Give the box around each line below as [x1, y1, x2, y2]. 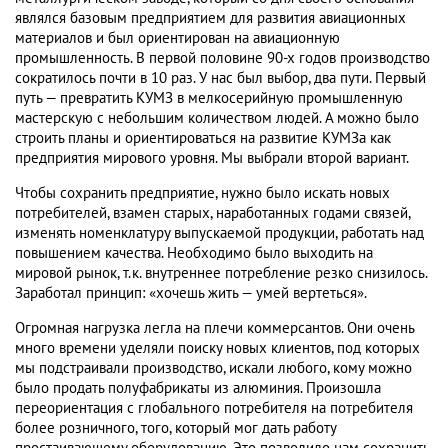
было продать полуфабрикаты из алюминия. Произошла [15, 379, 381, 398]
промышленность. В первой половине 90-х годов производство [15, 49, 430, 68]
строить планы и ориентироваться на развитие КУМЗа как [15, 129, 391, 148]
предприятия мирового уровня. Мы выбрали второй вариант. [15, 149, 409, 168]
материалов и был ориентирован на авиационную [15, 29, 340, 48]
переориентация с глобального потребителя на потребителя [15, 399, 413, 418]
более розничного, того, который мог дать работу [15, 419, 336, 438]
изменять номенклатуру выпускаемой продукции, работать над [15, 224, 424, 243]
